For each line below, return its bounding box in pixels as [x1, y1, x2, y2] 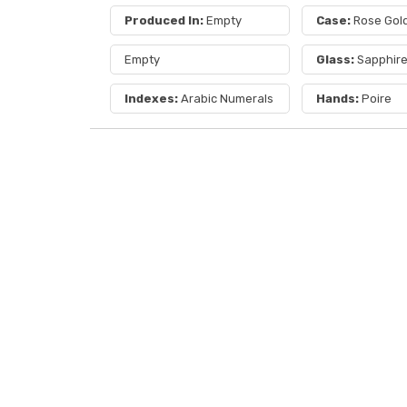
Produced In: [124, 14, 203, 27]
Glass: [316, 53, 358, 66]
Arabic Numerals [180, 92, 273, 105]
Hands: [316, 92, 362, 105]
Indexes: [124, 92, 181, 105]
